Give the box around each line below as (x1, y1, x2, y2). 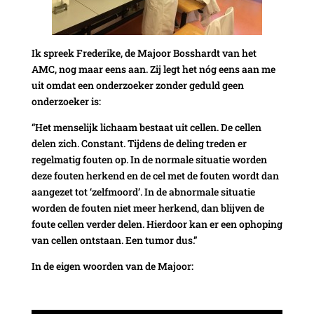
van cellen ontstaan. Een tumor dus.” (31, 233, 197, 247)
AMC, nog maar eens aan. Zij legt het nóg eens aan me (31, 62, 275, 76)
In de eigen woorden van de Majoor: (31, 259, 193, 273)
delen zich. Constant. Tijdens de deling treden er (31, 136, 247, 150)
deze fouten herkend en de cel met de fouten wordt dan (31, 168, 279, 182)
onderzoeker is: (31, 94, 101, 108)
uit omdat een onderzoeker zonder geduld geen (31, 78, 244, 92)
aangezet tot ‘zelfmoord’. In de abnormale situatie (31, 184, 255, 198)
